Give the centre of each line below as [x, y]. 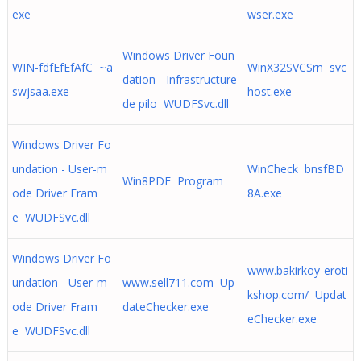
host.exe [269, 91]
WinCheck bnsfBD [295, 169]
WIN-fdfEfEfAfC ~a [62, 67]
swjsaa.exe [40, 91]
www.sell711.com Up [178, 282]
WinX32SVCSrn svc [297, 67]
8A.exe [264, 193]
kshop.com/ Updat [297, 295]
